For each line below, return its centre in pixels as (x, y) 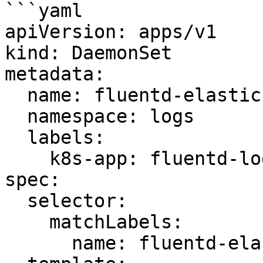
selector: (16, 201)
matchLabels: (27, 222)
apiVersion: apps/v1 (111, 32)
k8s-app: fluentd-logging (27, 159)
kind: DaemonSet (88, 53)
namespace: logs (16, 116)
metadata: (55, 74)
